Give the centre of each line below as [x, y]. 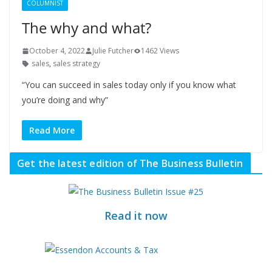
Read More [52, 130]
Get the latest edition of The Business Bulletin [130, 163]
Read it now [136, 216]
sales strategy [76, 63]
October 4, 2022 [57, 51]
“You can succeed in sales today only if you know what [129, 85]
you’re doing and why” [65, 100]
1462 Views [160, 51]
